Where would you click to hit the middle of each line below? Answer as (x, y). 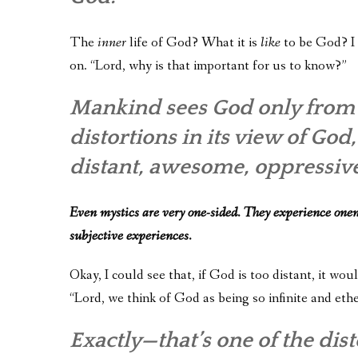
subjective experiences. (131, 237)
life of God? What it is (193, 43)
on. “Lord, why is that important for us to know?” (208, 66)
